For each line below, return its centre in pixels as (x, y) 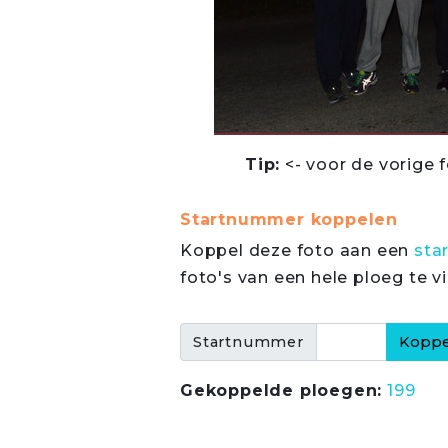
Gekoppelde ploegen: (281, 390)
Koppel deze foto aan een (297, 250)
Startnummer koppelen (289, 219)
